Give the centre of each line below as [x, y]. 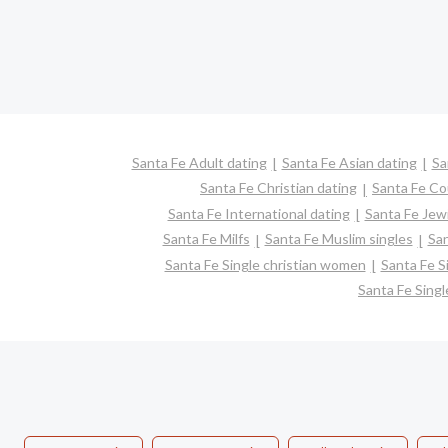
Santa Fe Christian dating [278, 188]
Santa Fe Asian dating [349, 162]
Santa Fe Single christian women [265, 264]
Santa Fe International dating [258, 213]
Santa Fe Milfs [206, 239]
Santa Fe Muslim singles [338, 239]
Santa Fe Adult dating [199, 162]
